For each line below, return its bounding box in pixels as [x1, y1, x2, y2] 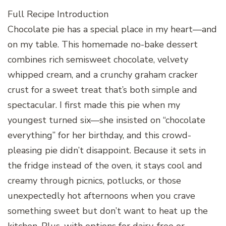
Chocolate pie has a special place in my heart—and [8, 23, 217, 35]
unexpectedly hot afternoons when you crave [8, 189, 195, 202]
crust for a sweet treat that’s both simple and [8, 83, 197, 96]
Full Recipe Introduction [8, 8, 108, 20]
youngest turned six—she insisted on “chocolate [8, 114, 205, 126]
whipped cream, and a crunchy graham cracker [8, 68, 198, 81]
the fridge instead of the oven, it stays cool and [8, 159, 202, 172]
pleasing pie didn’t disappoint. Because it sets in [8, 144, 206, 156]
